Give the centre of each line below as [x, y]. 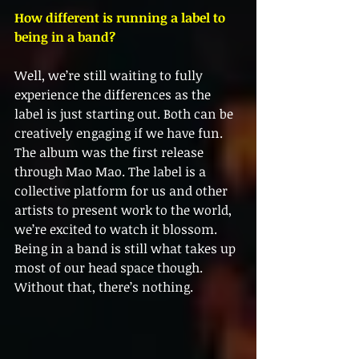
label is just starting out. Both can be [125, 114]
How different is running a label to [121, 18]
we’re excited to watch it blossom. [117, 230]
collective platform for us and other [123, 191]
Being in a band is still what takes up [127, 249]
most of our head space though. [110, 268]
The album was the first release [111, 153]
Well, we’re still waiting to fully [110, 76]
